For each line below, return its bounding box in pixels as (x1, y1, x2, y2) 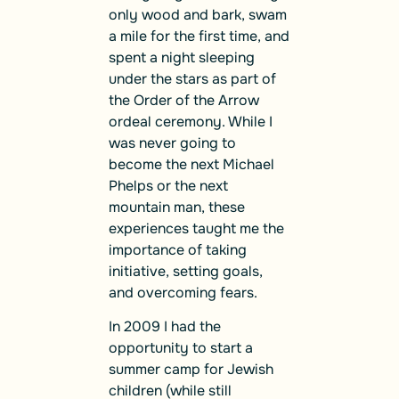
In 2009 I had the (109, 317, 221, 337)
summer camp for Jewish (109, 360, 273, 379)
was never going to (109, 133, 236, 152)
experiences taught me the (109, 218, 284, 238)
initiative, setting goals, (109, 261, 263, 281)
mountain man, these (109, 197, 245, 216)
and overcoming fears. (109, 282, 257, 302)
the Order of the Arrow (109, 90, 259, 110)
